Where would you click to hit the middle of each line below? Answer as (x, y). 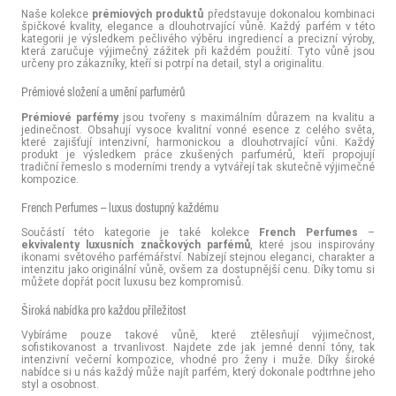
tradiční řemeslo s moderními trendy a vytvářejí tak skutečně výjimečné (198, 166)
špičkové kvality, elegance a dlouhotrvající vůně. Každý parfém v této (198, 27)
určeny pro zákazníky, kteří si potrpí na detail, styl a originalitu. (172, 64)
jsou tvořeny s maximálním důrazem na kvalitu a (247, 117)
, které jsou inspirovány (313, 244)
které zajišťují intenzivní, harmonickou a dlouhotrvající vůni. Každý (198, 141)
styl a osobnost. (60, 384)
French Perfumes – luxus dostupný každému (119, 207)
